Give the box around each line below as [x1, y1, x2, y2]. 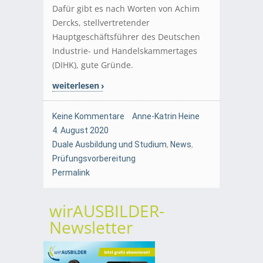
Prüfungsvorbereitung [52, 153, 136, 163]
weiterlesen [52, 79, 99, 91]
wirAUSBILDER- [49, 199, 164, 222]
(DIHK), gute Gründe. [52, 59, 133, 70]
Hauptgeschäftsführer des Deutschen [52, 31, 200, 42]
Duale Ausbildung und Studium [52, 139, 167, 149]
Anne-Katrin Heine [132, 111, 200, 121]
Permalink [52, 167, 90, 177]
